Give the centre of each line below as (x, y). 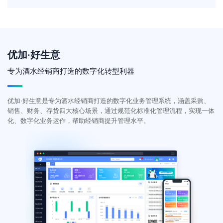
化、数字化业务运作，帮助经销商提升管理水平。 (79, 120)
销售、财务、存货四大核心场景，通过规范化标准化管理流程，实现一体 (111, 111)
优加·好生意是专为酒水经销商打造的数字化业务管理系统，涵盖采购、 (109, 101)
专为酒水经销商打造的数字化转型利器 (71, 71)
